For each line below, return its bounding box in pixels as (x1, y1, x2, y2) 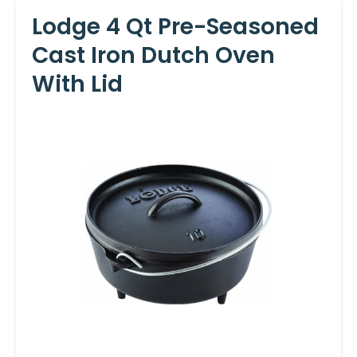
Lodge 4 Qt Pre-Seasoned (32, 10, 319, 42)
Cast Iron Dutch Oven (32, 39, 275, 71)
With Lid (32, 68, 123, 100)
